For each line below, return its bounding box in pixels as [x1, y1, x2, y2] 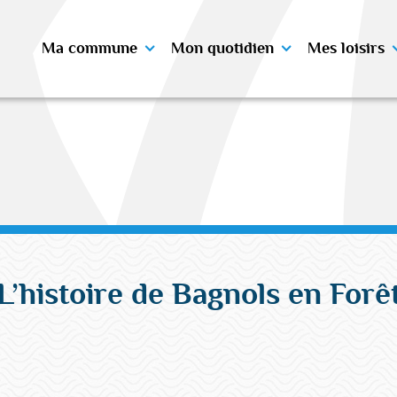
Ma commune [41, 40, 137, 57]
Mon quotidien [170, 40, 274, 57]
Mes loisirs [307, 40, 385, 57]
